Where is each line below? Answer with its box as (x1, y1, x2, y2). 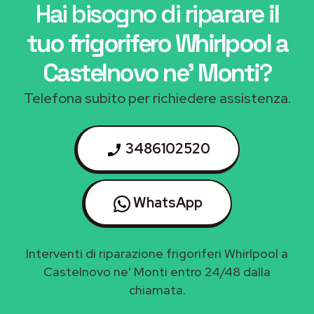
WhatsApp (130, 193, 203, 212)
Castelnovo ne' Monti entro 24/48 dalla (43, 263, 271, 280)
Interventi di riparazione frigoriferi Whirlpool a (26, 245, 288, 261)
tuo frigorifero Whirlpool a (26, 27, 288, 59)
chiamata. (128, 281, 186, 298)
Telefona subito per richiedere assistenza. (23, 88, 291, 107)
